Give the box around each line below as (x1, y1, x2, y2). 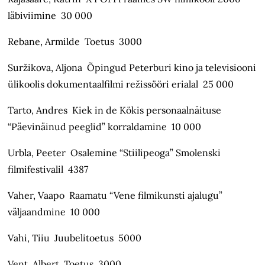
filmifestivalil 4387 (8, 163, 89, 176)
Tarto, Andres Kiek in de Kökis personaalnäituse (8, 104, 222, 117)
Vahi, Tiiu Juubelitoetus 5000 (8, 232, 142, 244)
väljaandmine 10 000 (8, 206, 101, 218)
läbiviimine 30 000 (8, 9, 93, 22)
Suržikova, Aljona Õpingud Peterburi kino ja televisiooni (8, 62, 257, 74)
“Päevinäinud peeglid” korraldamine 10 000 (8, 121, 202, 133)
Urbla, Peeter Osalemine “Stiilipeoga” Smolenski (8, 147, 221, 159)
